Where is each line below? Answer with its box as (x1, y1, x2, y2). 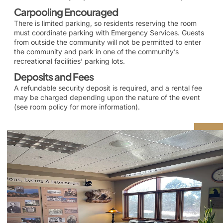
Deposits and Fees (14, 70, 94, 83)
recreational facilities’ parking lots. (14, 57, 125, 66)
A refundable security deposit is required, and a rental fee (14, 84, 202, 93)
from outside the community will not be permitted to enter (14, 38, 201, 47)
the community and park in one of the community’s (14, 47, 179, 56)
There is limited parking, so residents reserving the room (14, 19, 197, 28)
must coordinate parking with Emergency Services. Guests (14, 28, 204, 37)
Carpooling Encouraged (14, 5, 118, 18)
